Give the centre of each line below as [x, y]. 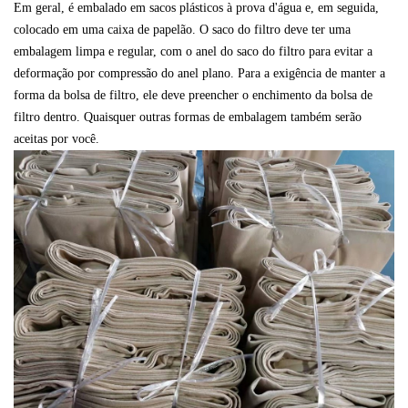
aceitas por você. [56, 139]
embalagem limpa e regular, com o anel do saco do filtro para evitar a [193, 52]
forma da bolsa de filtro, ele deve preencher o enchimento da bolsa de [193, 96]
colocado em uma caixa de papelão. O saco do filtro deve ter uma [182, 30]
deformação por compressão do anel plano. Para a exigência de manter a [199, 74]
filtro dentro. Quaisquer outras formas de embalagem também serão [188, 117]
